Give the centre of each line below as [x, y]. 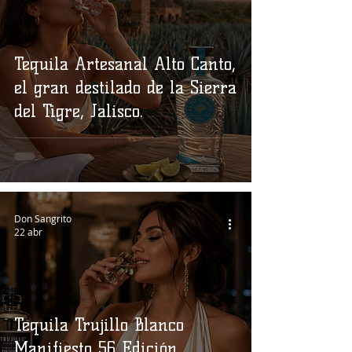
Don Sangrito [43, 218]
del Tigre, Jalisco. [79, 111]
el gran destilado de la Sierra [125, 88]
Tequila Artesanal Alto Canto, [125, 64]
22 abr [28, 232]
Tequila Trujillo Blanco [99, 325]
